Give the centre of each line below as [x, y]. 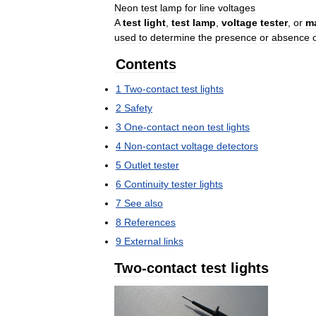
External [142, 242]
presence [236, 38]
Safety [138, 108]
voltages [237, 8]
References [150, 223]
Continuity [146, 184]
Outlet [138, 165]
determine [173, 38]
